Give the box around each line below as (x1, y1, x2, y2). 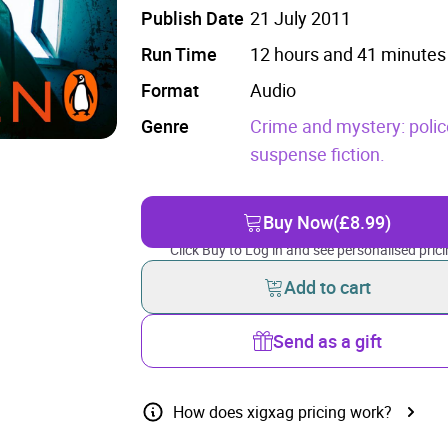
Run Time (141, 42, 218, 66)
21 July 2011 (250, 6, 352, 30)
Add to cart (283, 275, 371, 299)
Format (141, 78, 200, 102)
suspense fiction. (250, 142, 386, 166)
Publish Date (141, 6, 245, 30)
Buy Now (263, 210, 334, 234)
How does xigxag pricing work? (173, 401, 393, 423)
